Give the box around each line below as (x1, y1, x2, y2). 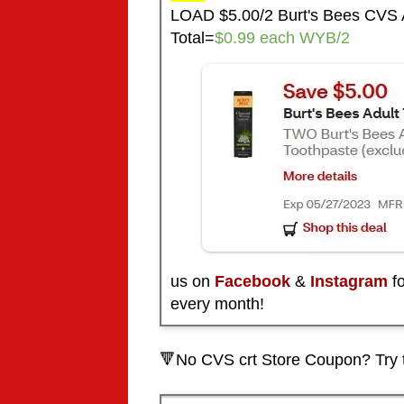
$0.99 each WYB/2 (215, 29, 350, 48)
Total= (170, 29, 215, 48)
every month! (170, 295, 264, 314)
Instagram (310, 272, 388, 291)
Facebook (215, 272, 290, 291)
